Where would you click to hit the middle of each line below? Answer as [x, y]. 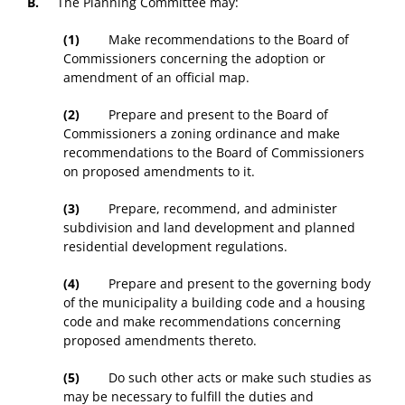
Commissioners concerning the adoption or [194, 59]
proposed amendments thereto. [160, 341]
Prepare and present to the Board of [204, 115]
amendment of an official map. [156, 78]
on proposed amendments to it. [159, 172]
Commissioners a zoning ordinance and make [202, 134]
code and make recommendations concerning [202, 322]
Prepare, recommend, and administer [208, 209]
